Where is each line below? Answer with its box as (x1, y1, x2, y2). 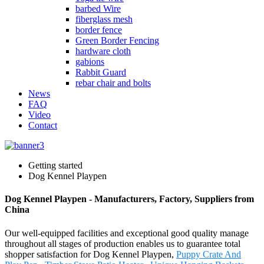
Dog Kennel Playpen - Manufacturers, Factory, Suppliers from (5, 194, 254, 204)
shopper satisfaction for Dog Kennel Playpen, (5, 249, 176, 259)
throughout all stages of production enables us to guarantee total (5, 238, 240, 249)
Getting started (28, 160, 82, 170)
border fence (75, 25, 122, 35)
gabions (75, 57, 104, 67)
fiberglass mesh (75, 14, 133, 24)
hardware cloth (75, 46, 131, 56)
